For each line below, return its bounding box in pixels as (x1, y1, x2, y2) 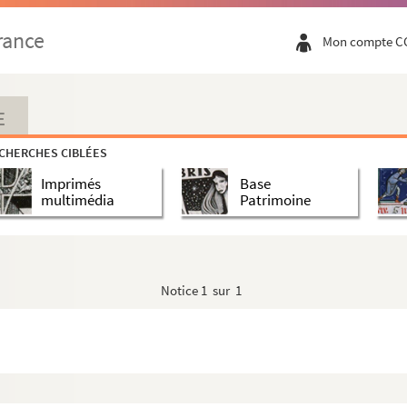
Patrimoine (239, 189, 311, 210)
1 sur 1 (201, 282, 242, 299)
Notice (161, 282, 201, 299)
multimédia (41, 189, 114, 210)
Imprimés (41, 173, 101, 194)
